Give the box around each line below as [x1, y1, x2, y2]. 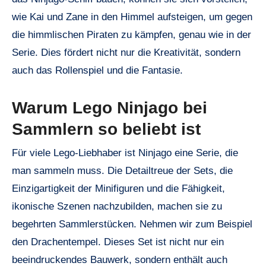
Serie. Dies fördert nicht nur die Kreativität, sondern [12, 47, 240, 59]
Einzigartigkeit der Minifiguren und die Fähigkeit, [12, 182, 225, 194]
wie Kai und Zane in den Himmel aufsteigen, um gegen [12, 11, 252, 23]
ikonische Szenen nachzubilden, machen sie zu [12, 200, 222, 212]
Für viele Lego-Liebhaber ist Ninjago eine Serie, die [12, 147, 238, 159]
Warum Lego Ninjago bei [12, 99, 207, 118]
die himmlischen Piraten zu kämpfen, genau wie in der [12, 29, 251, 41]
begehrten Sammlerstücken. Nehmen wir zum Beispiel [12, 218, 252, 230]
